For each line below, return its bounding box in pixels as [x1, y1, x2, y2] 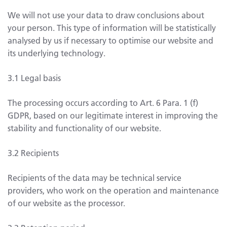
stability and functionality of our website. [8, 122, 161, 133]
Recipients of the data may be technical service [8, 172, 181, 183]
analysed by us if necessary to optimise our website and [8, 34, 213, 46]
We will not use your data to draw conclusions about [8, 9, 204, 20]
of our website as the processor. [8, 197, 125, 208]
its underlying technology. [8, 47, 105, 58]
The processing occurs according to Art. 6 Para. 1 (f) [8, 97, 198, 108]
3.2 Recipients [8, 147, 59, 158]
